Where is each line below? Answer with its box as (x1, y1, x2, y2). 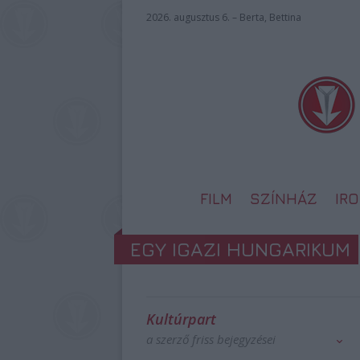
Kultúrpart (146, 309, 216, 329)
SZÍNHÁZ (250, 190, 317, 207)
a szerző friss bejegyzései (146, 331, 276, 347)
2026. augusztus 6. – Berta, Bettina (146, 10, 301, 24)
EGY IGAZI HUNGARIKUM (130, 238, 350, 260)
